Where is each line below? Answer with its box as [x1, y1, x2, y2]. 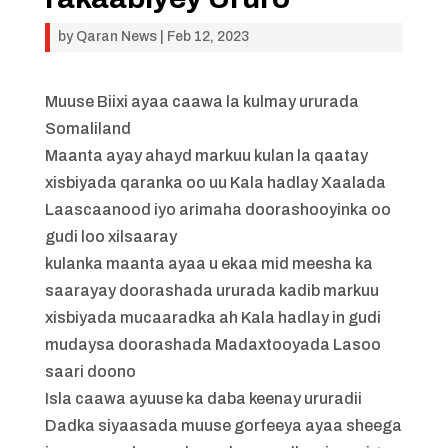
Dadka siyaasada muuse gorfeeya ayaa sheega [44, 417, 402, 434]
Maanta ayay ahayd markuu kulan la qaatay [44, 147, 368, 164]
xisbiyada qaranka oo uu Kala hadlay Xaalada [44, 174, 386, 191]
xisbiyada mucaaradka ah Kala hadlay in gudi [44, 309, 381, 326]
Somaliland [44, 120, 131, 137]
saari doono [44, 363, 136, 380]
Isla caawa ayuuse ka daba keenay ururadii [44, 390, 362, 407]
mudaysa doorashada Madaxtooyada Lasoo [44, 336, 381, 353]
